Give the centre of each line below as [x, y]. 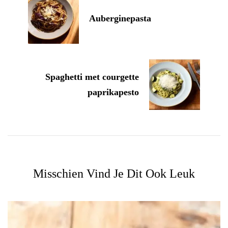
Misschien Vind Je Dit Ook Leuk [114, 174]
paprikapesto [113, 92]
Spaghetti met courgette [92, 77]
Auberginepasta [120, 19]
